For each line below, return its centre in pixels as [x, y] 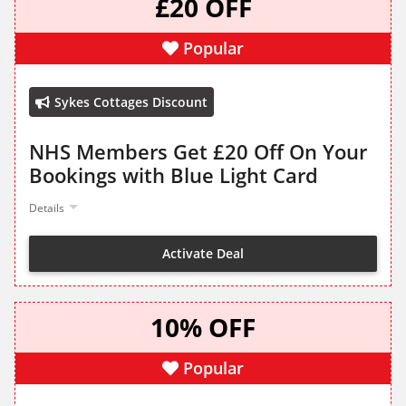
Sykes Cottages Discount [131, 102]
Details [47, 208]
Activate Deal [203, 253]
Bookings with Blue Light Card [174, 175]
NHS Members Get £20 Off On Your [198, 152]
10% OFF [203, 328]
